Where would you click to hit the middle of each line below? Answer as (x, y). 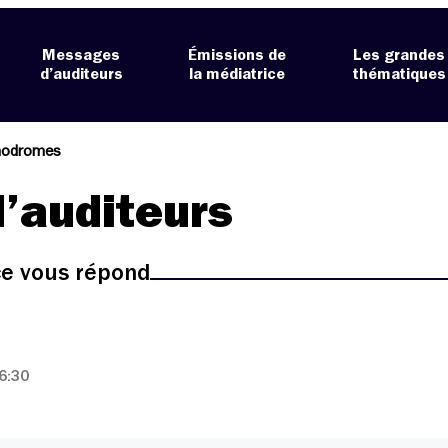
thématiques (399, 74)
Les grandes (399, 55)
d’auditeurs (81, 74)
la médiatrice (237, 74)
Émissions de (237, 55)
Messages (81, 55)
